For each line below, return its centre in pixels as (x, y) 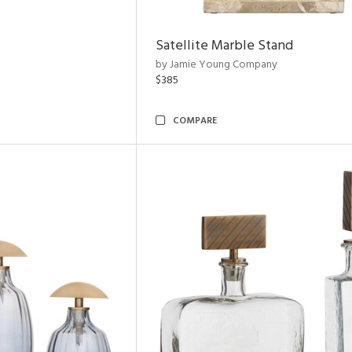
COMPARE (195, 121)
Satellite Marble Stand (224, 46)
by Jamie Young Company (216, 65)
